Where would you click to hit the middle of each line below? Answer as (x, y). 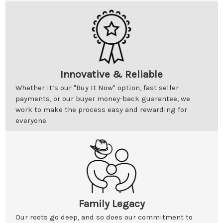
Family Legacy (111, 203)
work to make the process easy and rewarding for (101, 109)
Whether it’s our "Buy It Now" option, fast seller (97, 87)
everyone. (32, 120)
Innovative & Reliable (111, 74)
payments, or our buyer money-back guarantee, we (103, 98)
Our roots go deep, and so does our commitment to (104, 217)
